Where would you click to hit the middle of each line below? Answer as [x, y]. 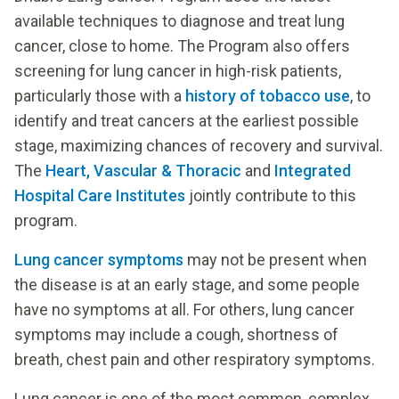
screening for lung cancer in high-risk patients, [178, 70]
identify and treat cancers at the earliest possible [187, 120]
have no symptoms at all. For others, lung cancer [184, 309]
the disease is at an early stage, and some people [187, 284]
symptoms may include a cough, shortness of [176, 334]
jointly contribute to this [271, 195]
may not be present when [275, 259]
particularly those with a [100, 95]
